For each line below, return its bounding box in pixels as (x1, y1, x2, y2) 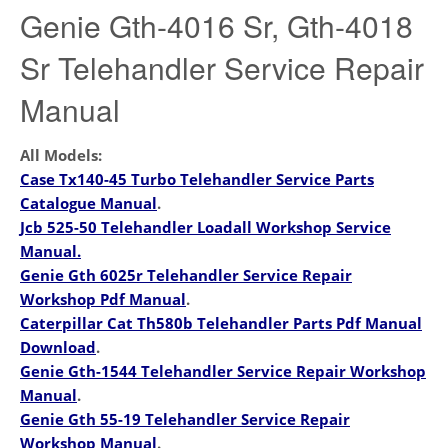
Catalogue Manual (20, 192, 157, 213)
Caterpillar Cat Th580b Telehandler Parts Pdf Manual (20, 312, 422, 333)
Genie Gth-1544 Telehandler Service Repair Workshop (20, 360, 426, 381)
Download (20, 336, 96, 357)
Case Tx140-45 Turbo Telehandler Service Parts (20, 168, 374, 189)
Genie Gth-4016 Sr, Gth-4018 (20, 3, 413, 47)
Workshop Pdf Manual (20, 288, 186, 309)
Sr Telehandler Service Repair (20, 45, 424, 89)
